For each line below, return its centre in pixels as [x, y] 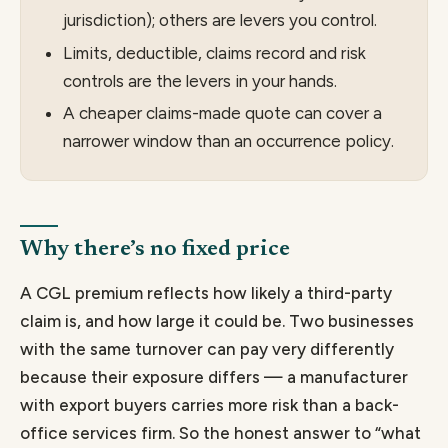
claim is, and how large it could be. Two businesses [217, 321]
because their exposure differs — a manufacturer [214, 377]
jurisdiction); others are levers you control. [219, 19]
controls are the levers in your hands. [199, 80]
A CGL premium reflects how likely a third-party [206, 293]
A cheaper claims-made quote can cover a [222, 113]
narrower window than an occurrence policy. [228, 141]
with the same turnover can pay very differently [207, 349]
